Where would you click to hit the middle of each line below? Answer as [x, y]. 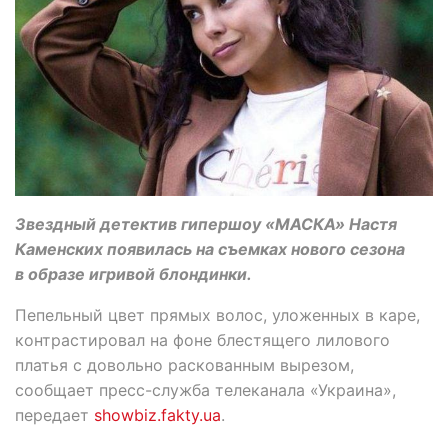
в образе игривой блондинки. [133, 273]
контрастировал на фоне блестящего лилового [202, 339]
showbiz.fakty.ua [157, 414]
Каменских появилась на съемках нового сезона [210, 248]
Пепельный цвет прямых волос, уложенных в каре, [217, 314]
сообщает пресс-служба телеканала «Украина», [205, 389]
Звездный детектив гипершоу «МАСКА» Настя [206, 223]
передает [54, 414]
